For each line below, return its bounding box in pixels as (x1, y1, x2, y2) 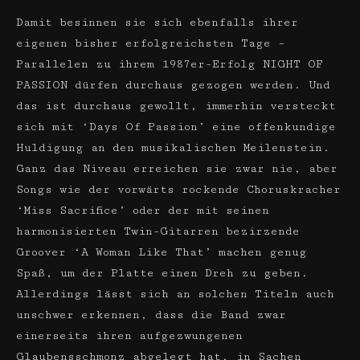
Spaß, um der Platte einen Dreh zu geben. (16, 267, 309, 280)
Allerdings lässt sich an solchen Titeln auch (16, 288, 334, 301)
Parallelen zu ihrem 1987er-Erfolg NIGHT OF (16, 58, 323, 71)
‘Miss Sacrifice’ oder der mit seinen (16, 204, 269, 217)
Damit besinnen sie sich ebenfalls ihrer (16, 16, 298, 29)
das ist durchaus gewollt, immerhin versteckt (16, 100, 336, 112)
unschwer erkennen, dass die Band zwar (16, 309, 286, 321)
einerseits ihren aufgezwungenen (16, 329, 243, 342)
